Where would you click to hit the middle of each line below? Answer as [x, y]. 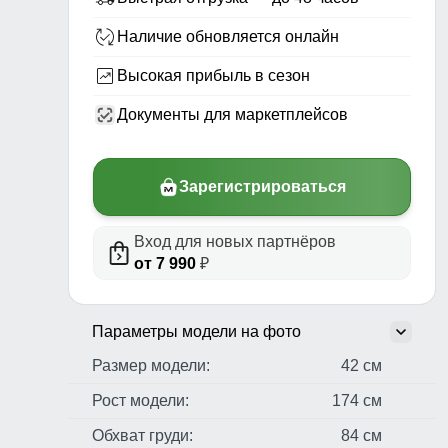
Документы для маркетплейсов [232, 115]
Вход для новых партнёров [235, 242]
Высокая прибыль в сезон [213, 76]
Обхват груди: [142, 436]
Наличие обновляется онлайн [228, 37]
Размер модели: [151, 366]
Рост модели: [140, 401]
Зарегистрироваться [262, 187]
